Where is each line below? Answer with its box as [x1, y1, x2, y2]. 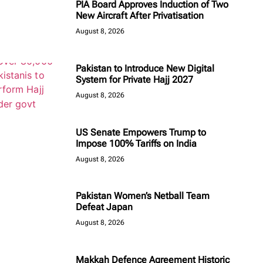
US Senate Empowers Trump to [76, 126, 206, 138]
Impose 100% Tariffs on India [76, 137, 197, 149]
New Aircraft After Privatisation [76, 10, 204, 21]
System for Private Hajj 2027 [76, 73, 193, 85]
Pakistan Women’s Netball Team [76, 190, 210, 202]
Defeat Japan [76, 201, 133, 213]
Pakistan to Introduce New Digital [76, 62, 214, 74]
